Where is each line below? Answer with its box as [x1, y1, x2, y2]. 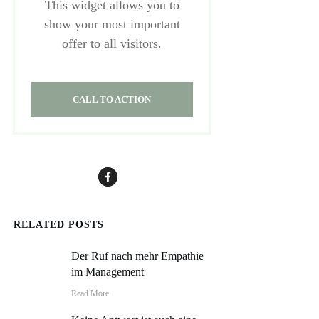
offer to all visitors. [62, 36, 162, 51]
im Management [71, 266, 145, 278]
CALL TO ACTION [73, 94, 151, 105]
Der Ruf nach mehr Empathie [71, 250, 204, 262]
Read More [71, 288, 110, 298]
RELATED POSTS [14, 219, 104, 230]
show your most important [43, 17, 180, 31]
